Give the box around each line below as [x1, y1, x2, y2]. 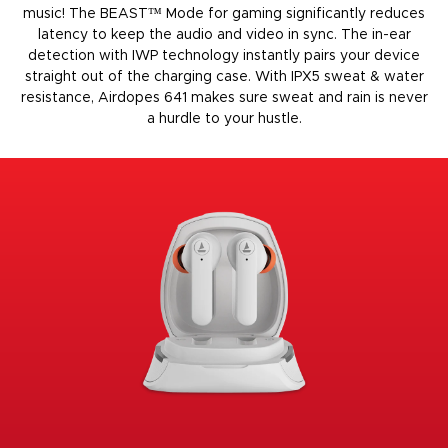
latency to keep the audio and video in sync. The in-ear [37, 27, 411, 42]
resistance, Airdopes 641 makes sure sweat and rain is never [20, 90, 428, 105]
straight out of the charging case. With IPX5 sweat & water [24, 69, 424, 84]
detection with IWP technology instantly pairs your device [28, 48, 420, 63]
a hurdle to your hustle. [146, 111, 302, 126]
